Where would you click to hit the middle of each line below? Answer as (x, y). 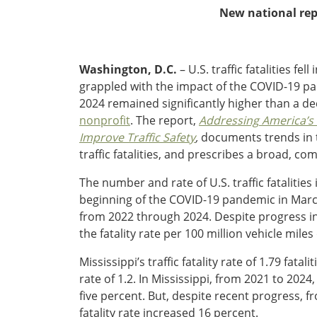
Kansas (46, 247)
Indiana (45, 213)
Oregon (47, 20)
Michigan (50, 281)
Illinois (43, 196)
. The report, (165, 120)
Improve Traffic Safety (137, 137)
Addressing (229, 120)
